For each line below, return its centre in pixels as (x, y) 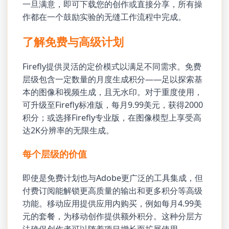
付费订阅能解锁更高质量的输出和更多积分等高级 (113, 190)
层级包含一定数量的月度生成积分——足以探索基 (113, 79)
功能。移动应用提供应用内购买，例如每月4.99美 (112, 203)
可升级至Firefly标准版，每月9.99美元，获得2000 (113, 105)
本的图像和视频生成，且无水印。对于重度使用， (113, 92)
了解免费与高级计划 (73, 41)
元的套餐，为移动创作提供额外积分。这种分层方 (113, 216)
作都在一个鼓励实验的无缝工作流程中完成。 (105, 17)
